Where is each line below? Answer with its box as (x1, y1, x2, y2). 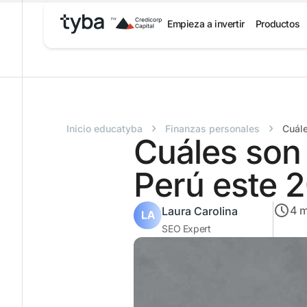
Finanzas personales (165, 123, 260, 134)
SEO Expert (162, 223, 211, 234)
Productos (255, 18, 300, 29)
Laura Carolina (162, 204, 238, 218)
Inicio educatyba (66, 123, 143, 134)
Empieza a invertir (167, 18, 245, 29)
